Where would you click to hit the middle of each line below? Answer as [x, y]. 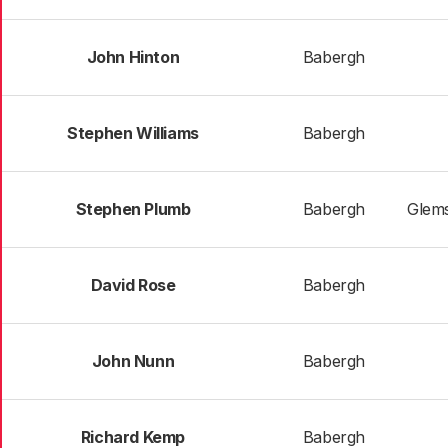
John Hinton [133, 57]
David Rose [133, 285]
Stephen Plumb [133, 209]
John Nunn [133, 361]
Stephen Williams [133, 133]
